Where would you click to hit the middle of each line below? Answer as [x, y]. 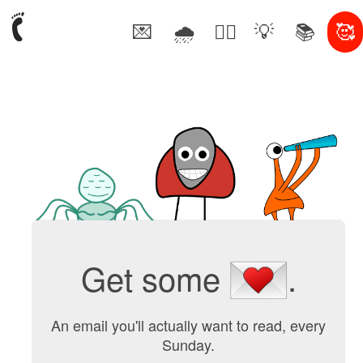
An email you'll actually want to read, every [189, 325]
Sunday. [189, 344]
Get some [156, 278]
